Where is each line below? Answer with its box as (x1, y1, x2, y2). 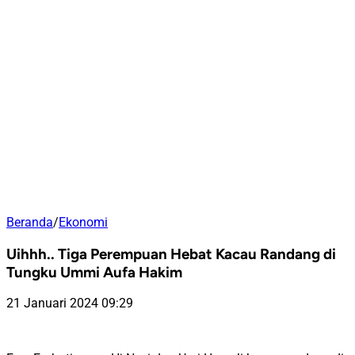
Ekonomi (59, 215, 108, 230)
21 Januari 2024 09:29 (6, 296, 133, 311)
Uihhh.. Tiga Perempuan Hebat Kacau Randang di (6, 244, 336, 263)
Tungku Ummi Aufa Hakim (6, 262, 182, 281)
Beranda (6, 215, 53, 230)
